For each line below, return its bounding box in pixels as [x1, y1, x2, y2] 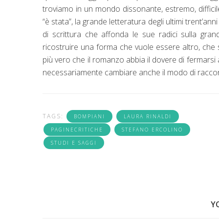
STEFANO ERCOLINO [122, 126, 183, 133]
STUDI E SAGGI [51, 139, 97, 146]
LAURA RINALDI [124, 112, 172, 120]
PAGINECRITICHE [51, 126, 103, 133]
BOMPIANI [74, 112, 105, 120]
